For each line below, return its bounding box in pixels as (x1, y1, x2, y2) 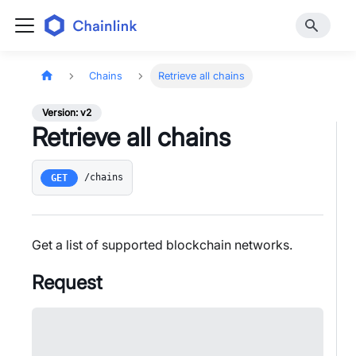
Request (32, 271, 103, 294)
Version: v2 (42, 106, 91, 119)
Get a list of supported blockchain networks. (32, 237, 292, 253)
